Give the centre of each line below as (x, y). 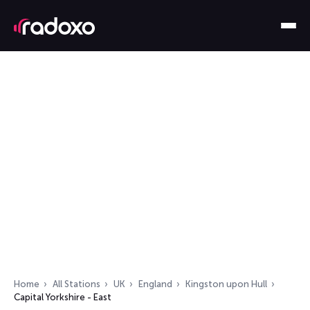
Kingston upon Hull (226, 284)
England (155, 284)
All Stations (76, 284)
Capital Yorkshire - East (63, 297)
